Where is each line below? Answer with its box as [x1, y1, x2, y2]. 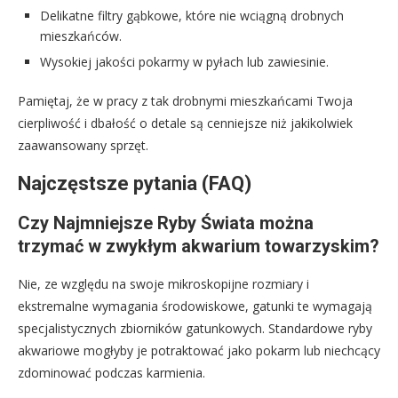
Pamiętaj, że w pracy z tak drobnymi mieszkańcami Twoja [18, 92, 353, 110]
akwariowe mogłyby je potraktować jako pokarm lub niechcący [18, 342, 380, 360]
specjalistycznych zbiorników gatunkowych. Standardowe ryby [18, 320, 372, 338]
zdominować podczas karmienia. [18, 364, 205, 382]
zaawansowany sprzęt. [18, 137, 148, 155]
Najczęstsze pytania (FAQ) [18, 172, 251, 195]
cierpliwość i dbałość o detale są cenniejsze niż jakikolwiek [18, 115, 353, 132]
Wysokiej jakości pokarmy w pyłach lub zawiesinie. [40, 53, 329, 71]
